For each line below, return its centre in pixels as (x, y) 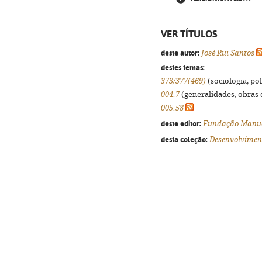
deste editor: (181, 123)
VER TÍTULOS (189, 34)
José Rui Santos (228, 53)
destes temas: (183, 67)
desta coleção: (184, 139)
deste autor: (180, 53)
